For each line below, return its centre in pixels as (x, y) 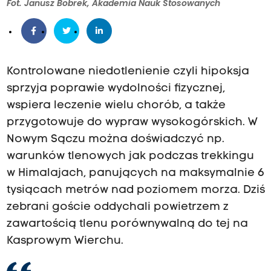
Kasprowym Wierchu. (65, 241)
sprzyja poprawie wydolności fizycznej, (116, 89)
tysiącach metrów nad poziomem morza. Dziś (135, 191)
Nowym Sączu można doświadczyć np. (115, 140)
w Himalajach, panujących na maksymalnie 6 (135, 174)
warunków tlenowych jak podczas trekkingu (130, 157)
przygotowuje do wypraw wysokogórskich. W (132, 123)
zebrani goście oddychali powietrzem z (117, 207)
